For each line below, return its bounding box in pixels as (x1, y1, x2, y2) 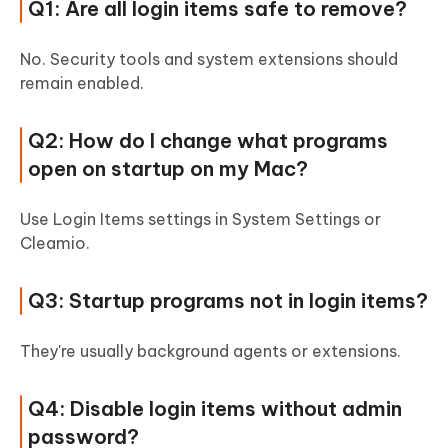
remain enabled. (20, 73, 144, 94)
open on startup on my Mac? (28, 156, 308, 182)
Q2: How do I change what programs (28, 128, 388, 154)
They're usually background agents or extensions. (20, 341, 401, 362)
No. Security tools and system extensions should (20, 49, 398, 70)
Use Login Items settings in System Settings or (20, 209, 381, 230)
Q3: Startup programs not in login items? (28, 288, 428, 314)
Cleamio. (20, 233, 90, 254)
